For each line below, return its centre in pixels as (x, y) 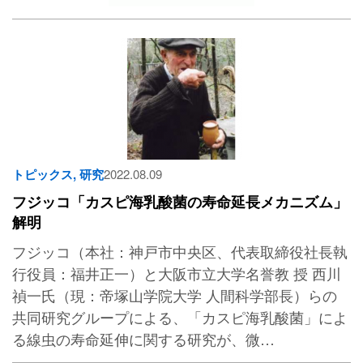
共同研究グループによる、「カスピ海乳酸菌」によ (180, 317)
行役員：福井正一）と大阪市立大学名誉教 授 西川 (177, 273)
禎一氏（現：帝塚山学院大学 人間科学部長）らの (175, 295)
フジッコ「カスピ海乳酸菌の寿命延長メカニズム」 (180, 202)
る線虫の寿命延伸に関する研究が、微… (143, 339)
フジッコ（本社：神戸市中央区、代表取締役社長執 (180, 252)
